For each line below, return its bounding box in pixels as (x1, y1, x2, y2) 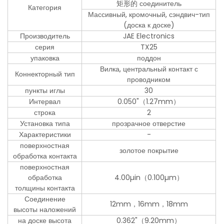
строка (34, 107, 56, 118)
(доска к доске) (123, 20, 174, 30)
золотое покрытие (119, 145, 178, 156)
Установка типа (19, 118, 70, 129)
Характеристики (18, 129, 71, 140)
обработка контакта (12, 151, 77, 161)
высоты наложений (13, 204, 76, 215)
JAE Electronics (123, 31, 175, 41)
